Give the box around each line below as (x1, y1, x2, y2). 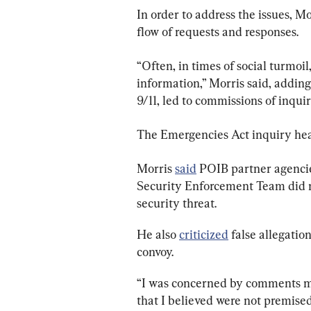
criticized (179, 227, 228, 242)
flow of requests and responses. (137, 24, 299, 40)
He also (137, 227, 179, 242)
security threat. (137, 196, 217, 211)
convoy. (137, 244, 174, 260)
